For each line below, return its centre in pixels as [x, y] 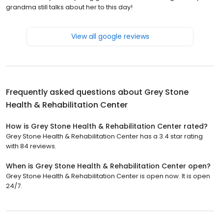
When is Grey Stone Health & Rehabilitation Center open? [108, 166]
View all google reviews [110, 36]
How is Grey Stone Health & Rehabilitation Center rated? [107, 126]
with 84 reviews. [31, 146]
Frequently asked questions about [75, 92]
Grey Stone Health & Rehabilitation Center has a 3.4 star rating [104, 136]
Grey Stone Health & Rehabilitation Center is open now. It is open [108, 176]
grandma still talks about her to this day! [69, 7]
